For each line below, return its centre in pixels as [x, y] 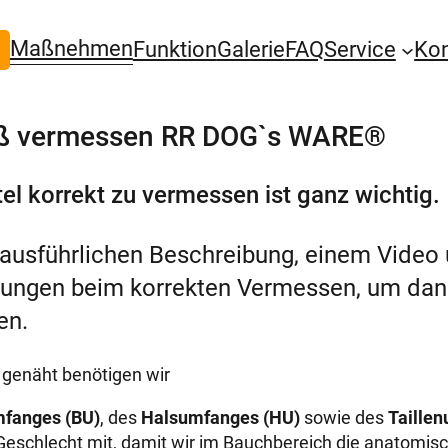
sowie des [344, 418]
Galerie [250, 49]
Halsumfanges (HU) [220, 418]
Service [359, 49]
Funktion [174, 49]
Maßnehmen [71, 49]
